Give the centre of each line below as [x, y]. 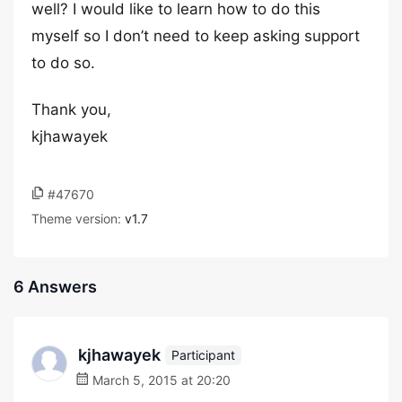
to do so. [63, 63]
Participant [203, 354]
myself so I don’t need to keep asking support [196, 36]
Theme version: [78, 218]
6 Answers [55, 287]
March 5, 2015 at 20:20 [160, 380]
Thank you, [71, 109]
